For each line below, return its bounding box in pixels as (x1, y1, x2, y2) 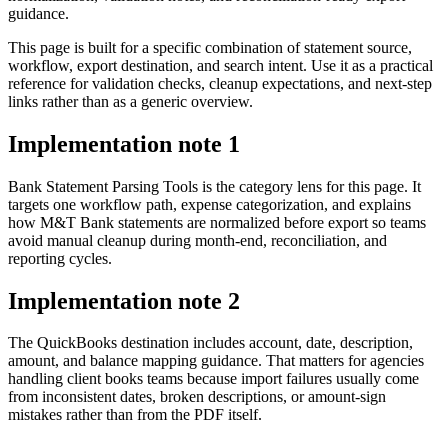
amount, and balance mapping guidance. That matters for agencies (8, 352, 424, 370)
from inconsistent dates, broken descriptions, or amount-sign (8, 388, 386, 406)
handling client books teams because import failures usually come (8, 370, 419, 388)
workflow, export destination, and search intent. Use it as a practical (8, 56, 433, 74)
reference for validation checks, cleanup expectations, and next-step (8, 74, 432, 92)
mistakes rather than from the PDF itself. (8, 406, 262, 424)
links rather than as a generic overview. (8, 92, 253, 110)
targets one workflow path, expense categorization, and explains (8, 195, 411, 213)
